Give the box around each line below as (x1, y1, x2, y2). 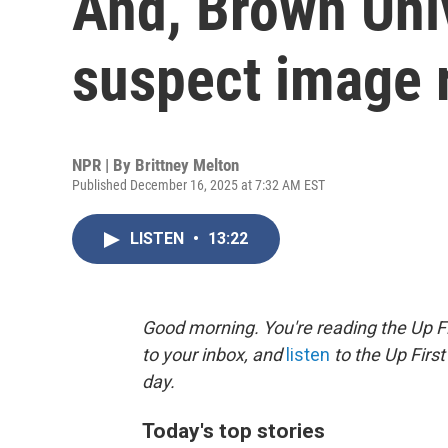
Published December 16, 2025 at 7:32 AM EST (72, 177, 325, 193)
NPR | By (72, 155, 135, 175)
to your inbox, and (142, 344, 286, 365)
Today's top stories (142, 418, 325, 443)
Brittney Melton (135, 155, 239, 175)
